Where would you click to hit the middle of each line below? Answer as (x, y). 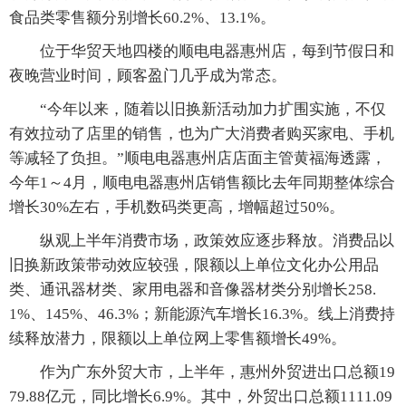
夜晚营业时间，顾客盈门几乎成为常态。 (148, 76)
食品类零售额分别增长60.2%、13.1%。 (142, 18)
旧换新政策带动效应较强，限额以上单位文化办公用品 (194, 266)
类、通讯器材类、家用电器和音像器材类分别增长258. (193, 290)
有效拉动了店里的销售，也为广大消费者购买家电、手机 (202, 134)
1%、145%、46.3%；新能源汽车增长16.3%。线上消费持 (202, 314)
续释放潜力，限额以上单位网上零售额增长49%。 (178, 339)
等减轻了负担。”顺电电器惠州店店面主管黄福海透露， (198, 159)
